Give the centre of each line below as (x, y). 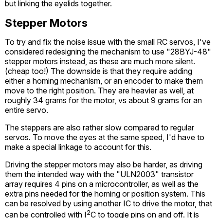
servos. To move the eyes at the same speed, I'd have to (105, 137)
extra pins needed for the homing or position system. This (105, 193)
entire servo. (27, 110)
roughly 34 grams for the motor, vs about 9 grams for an (103, 100)
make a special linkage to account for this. (78, 147)
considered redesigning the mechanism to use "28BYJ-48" (108, 51)
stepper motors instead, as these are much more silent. (100, 61)
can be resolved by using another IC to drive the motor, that (109, 203)
